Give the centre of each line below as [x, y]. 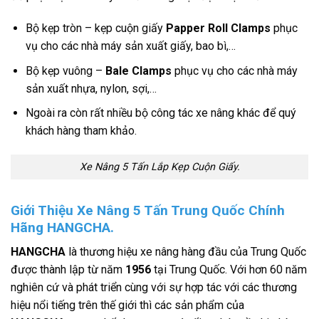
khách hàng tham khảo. [81, 131]
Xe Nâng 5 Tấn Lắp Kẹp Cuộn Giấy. [159, 167]
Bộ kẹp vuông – [65, 70]
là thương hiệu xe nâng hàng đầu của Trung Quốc [186, 252]
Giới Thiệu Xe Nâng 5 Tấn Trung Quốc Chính [148, 210]
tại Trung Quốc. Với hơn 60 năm [229, 270]
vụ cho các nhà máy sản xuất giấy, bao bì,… [130, 46]
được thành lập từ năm [68, 270]
